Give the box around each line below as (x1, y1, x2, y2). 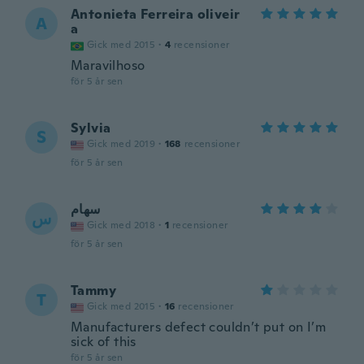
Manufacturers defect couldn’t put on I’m (71, 318, 326, 336)
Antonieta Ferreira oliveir (71, 6, 240, 23)
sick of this (71, 333, 136, 350)
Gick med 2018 (87, 219, 156, 232)
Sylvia (71, 119, 111, 136)
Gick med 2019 (87, 137, 156, 150)
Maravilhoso (71, 57, 145, 74)
